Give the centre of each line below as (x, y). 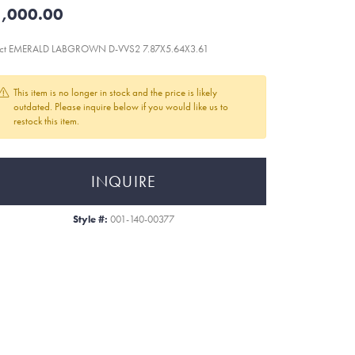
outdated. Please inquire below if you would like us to (121, 107)
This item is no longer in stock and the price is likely (115, 92)
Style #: (90, 219)
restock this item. (46, 121)
